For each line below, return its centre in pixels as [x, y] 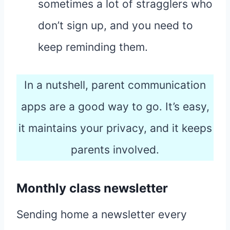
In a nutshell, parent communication [115, 85]
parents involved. [115, 150]
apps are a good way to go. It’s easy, [115, 107]
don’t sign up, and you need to [116, 26]
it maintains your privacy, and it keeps [115, 128]
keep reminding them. [93, 47]
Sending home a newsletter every [102, 215]
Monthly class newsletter [92, 188]
